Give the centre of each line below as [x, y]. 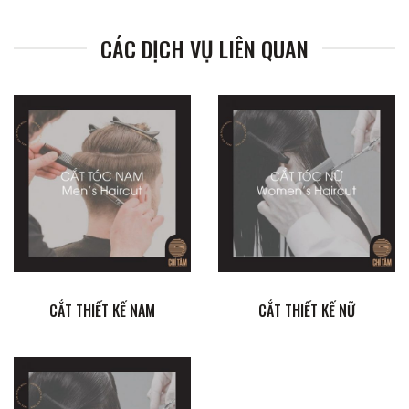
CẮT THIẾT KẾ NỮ [307, 311]
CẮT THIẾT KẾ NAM [102, 311]
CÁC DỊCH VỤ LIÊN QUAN [204, 49]
